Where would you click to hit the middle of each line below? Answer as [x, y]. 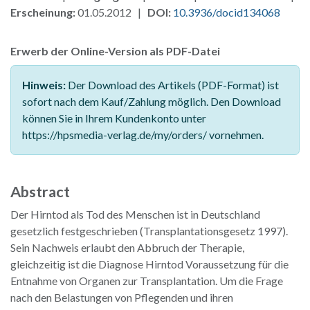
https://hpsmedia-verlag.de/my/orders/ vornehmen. [143, 134]
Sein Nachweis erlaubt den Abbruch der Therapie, [127, 247]
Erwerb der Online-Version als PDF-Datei [115, 51]
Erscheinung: [43, 12]
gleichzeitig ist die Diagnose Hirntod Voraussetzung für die [149, 264]
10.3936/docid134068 [227, 12]
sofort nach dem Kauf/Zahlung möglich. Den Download [152, 101]
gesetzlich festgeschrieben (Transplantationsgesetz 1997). [149, 230]
